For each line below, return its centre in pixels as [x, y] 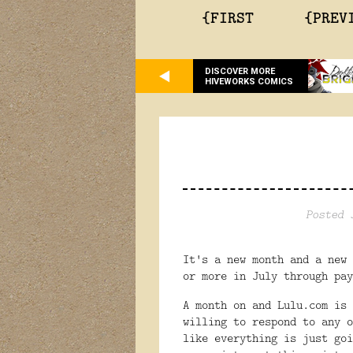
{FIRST [228, 17]
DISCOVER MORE [240, 71]
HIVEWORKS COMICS [249, 81]
